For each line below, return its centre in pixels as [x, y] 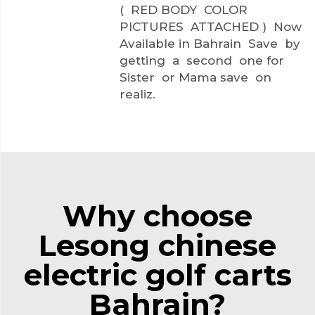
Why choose [157, 216]
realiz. [137, 94]
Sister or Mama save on [197, 77]
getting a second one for [204, 60]
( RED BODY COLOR [184, 9]
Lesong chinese [157, 245]
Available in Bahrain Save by [212, 43]
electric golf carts [157, 275]
